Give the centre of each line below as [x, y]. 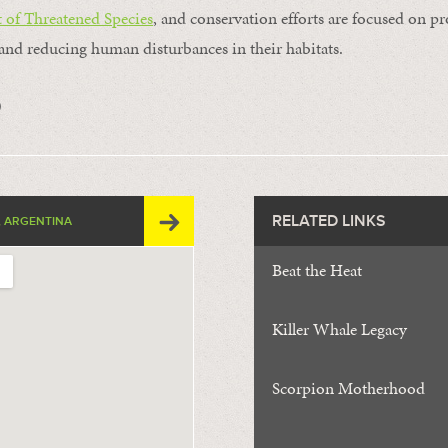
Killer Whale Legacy [339, 329]
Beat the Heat [317, 270]
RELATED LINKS [329, 221]
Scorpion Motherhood [348, 388]
